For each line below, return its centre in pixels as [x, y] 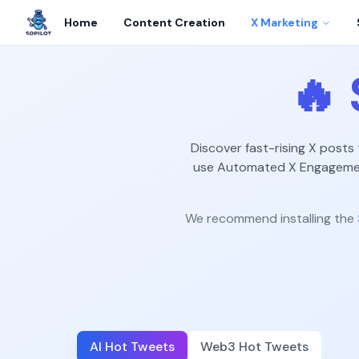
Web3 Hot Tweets [254, 347]
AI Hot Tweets [132, 347]
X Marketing [284, 22]
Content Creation [174, 22]
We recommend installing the [269, 218]
